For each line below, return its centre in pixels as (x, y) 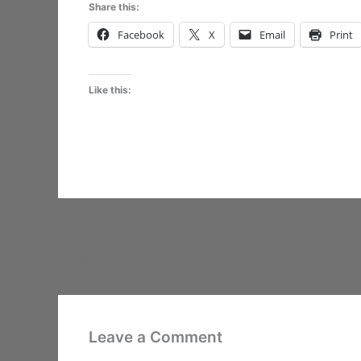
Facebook (141, 34)
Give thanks (96, 254)
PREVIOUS (102, 231)
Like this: (110, 90)
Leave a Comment (155, 338)
